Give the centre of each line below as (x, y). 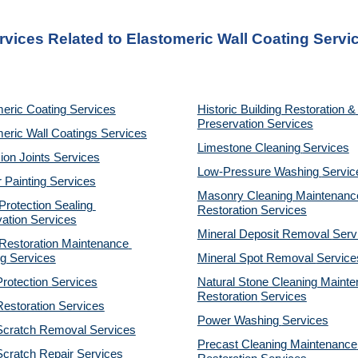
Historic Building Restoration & (276, 109)
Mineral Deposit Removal (265, 234)
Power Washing (239, 320)
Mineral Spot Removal (257, 258)
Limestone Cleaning (249, 148)
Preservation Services (255, 124)
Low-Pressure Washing (259, 172)
